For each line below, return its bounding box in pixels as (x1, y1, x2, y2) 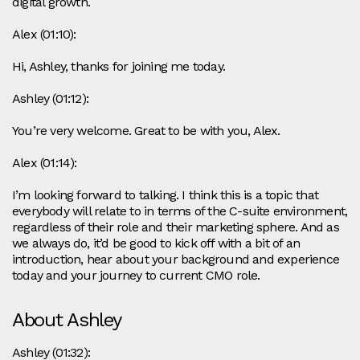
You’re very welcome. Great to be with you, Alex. (12, 123, 280, 139)
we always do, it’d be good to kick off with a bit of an (12, 235, 301, 252)
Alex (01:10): (12, 27, 76, 43)
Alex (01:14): (12, 155, 77, 171)
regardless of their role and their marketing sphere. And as (12, 219, 339, 235)
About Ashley (12, 309, 127, 332)
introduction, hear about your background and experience (12, 252, 340, 268)
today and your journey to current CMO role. (12, 268, 260, 284)
